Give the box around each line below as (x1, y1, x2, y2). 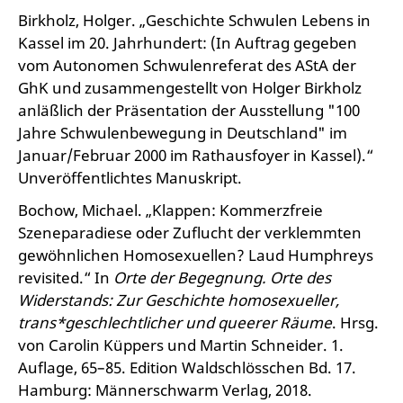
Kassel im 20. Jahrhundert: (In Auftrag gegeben (18, 32, 357, 53)
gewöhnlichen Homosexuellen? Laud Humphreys (18, 245, 373, 265)
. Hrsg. (332, 312, 379, 333)
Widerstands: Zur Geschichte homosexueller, (18, 290, 339, 310)
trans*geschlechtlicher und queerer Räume (18, 312, 332, 333)
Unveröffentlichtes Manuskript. (18, 167, 242, 188)
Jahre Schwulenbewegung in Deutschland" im (18, 122, 347, 143)
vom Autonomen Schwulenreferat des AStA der (18, 55, 356, 76)
